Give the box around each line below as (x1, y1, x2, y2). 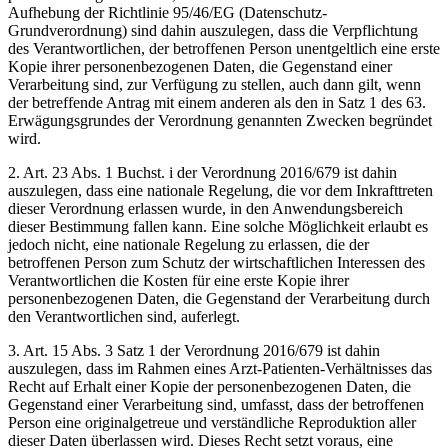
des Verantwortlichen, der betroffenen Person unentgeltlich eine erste (8, 39, 440, 57)
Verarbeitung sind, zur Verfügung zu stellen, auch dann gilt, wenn (8, 75, 421, 93)
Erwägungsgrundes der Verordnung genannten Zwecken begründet (8, 111, 432, 129)
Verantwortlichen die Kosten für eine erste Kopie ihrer (8, 271, 349, 289)
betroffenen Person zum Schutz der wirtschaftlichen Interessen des (8, 253, 425, 271)
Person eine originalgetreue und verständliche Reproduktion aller (8, 413, 416, 431)
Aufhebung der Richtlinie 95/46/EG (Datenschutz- (8, 3, 327, 21)
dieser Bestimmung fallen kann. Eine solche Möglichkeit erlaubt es (8, 217, 428, 235)
